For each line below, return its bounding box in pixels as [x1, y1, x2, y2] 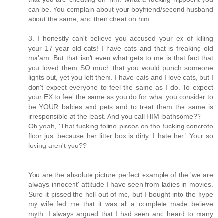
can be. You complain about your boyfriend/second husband [28, 5, 213, 14]
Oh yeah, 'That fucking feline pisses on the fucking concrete [28, 122, 213, 130]
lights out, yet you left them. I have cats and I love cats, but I [28, 73, 213, 82]
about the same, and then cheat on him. [28, 15, 151, 23]
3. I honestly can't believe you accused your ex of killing [28, 35, 213, 43]
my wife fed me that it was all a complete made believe [28, 200, 213, 208]
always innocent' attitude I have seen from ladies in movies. [28, 181, 213, 189]
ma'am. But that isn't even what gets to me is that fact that [28, 54, 213, 62]
